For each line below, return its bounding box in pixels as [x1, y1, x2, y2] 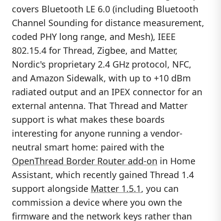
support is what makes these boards [12, 113, 165, 125]
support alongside [12, 182, 91, 194]
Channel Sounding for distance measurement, [12, 16, 204, 29]
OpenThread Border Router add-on [12, 154, 157, 167]
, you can [141, 182, 179, 194]
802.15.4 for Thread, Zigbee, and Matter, [12, 44, 178, 56]
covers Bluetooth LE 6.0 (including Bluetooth [12, 2, 198, 15]
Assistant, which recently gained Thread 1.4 [12, 168, 194, 181]
